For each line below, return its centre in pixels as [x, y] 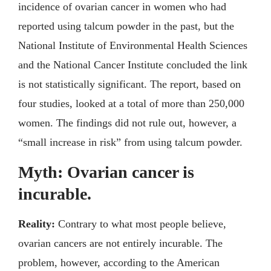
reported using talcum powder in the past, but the [126, 26]
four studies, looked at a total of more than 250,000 [131, 103]
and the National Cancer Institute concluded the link [133, 64]
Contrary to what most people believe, [142, 224]
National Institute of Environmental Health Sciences [133, 45]
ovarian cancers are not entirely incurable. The [120, 243]
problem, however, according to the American [119, 262]
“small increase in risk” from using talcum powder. [130, 142]
